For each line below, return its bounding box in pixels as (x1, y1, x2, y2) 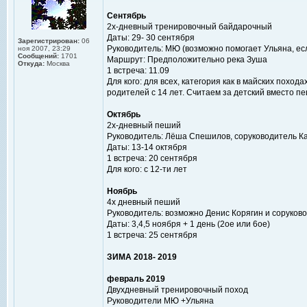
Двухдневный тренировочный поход (107, 285, 248, 295)
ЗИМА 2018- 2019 (107, 252, 177, 262)
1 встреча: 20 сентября (107, 153, 197, 163)
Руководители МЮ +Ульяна (107, 296, 214, 306)
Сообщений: (18, 52, 59, 60)
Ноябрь (107, 186, 137, 196)
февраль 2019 (107, 274, 165, 284)
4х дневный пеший (107, 197, 180, 207)
